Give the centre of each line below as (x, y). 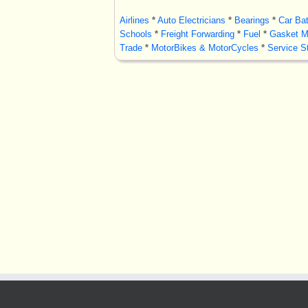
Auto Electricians (191, 20)
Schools (135, 34)
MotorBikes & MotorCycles (205, 48)
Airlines (134, 20)
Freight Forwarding (197, 34)
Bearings (252, 20)
